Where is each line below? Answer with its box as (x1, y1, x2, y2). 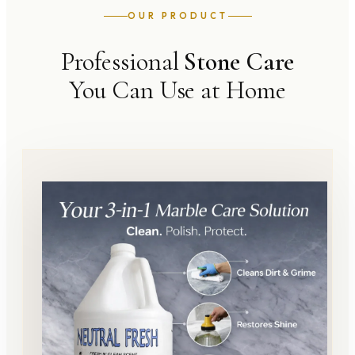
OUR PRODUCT (127, 10, 228, 21)
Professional (60, 45, 185, 77)
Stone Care (184, 45, 295, 77)
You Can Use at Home (69, 74, 286, 105)
